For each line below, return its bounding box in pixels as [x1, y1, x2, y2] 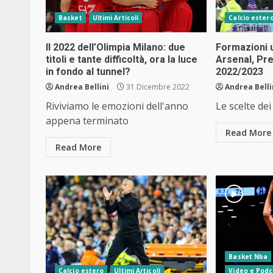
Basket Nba [229, 252, 268, 261]
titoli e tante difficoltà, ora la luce [46, 53, 197, 65]
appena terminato [46, 113, 129, 127]
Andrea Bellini [55, 81, 109, 92]
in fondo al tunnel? [46, 65, 130, 77]
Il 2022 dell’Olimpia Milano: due [46, 41, 185, 53]
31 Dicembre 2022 [124, 81, 190, 92]
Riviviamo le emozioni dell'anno [46, 99, 188, 113]
